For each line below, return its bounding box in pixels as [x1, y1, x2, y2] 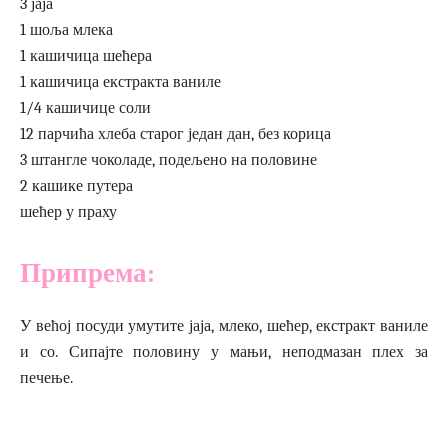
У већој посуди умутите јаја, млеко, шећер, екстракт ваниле [20, 317, 428, 335]
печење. [20, 369, 73, 387]
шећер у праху [20, 203, 117, 221]
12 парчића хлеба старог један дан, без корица [20, 125, 331, 143]
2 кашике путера [20, 177, 133, 195]
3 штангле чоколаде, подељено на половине [20, 151, 317, 169]
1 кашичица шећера [20, 47, 152, 65]
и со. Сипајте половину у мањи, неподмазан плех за [20, 343, 428, 361]
